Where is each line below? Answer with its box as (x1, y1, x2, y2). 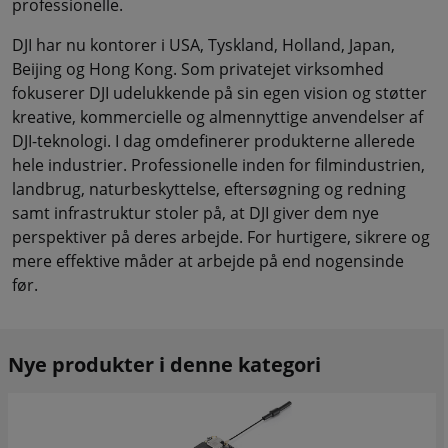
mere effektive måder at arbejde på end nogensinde (12, 249, 404, 272)
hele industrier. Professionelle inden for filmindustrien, (12, 153, 425, 176)
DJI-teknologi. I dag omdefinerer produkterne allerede (12, 129, 415, 152)
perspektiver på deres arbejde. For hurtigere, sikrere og (12, 225, 430, 248)
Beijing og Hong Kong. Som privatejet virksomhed (12, 57, 384, 80)
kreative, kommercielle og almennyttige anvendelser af (12, 105, 423, 128)
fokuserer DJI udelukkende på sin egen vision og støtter (12, 81, 427, 104)
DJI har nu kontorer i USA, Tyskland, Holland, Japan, (12, 33, 395, 56)
